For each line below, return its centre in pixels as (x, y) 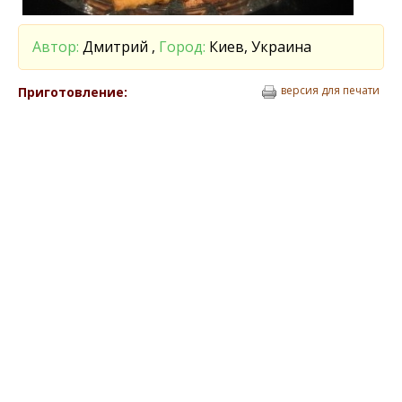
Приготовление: (73, 92)
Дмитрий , (119, 47)
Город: (182, 47)
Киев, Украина (258, 47)
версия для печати (330, 90)
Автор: (56, 47)
